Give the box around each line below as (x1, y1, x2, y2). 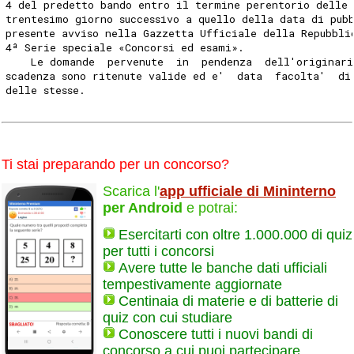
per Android (103, 199, 183, 216)
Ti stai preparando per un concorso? (2, 156, 229, 172)
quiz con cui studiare (103, 310, 232, 326)
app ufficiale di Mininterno (160, 183, 336, 199)
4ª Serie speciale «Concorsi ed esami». (6, 40, 251, 55)
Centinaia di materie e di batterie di (119, 293, 338, 310)
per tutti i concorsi (103, 243, 214, 260)
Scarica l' (103, 183, 160, 199)
